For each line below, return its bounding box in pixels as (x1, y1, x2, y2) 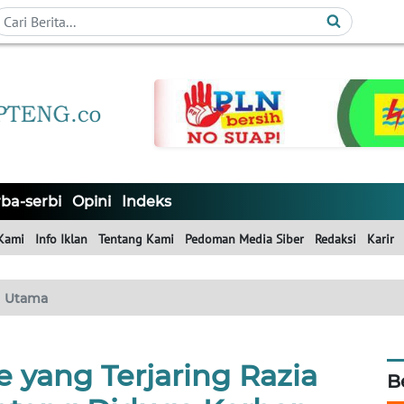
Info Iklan (35, 231, 87, 248)
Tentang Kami (98, 231, 174, 248)
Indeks (122, 193, 171, 211)
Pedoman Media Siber (185, 231, 304, 248)
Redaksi (315, 231, 356, 248)
